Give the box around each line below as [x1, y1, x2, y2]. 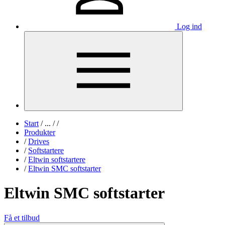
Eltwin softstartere [28, 155, 85, 164]
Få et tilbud [4, 213, 40, 222]
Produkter [24, 128, 55, 137]
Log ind [177, 22, 202, 31]
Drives [28, 137, 49, 146]
